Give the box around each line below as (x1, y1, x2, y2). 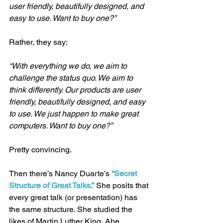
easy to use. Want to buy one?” (9, 13, 116, 23)
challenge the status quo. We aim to (9, 73, 135, 83)
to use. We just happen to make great (9, 109, 140, 118)
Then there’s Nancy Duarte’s (9, 168, 111, 178)
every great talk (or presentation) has (9, 192, 139, 202)
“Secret (111, 168, 139, 178)
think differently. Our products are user (9, 85, 143, 95)
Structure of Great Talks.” (9, 180, 94, 190)
